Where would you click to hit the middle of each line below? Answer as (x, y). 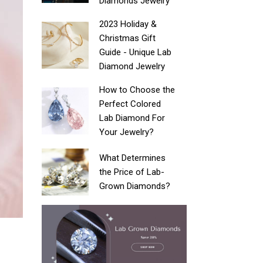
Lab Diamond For (132, 118)
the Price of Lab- (132, 172)
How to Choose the (137, 90)
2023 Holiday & (128, 24)
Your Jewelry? (127, 132)
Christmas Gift (128, 38)
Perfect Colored (130, 104)
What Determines (133, 158)
